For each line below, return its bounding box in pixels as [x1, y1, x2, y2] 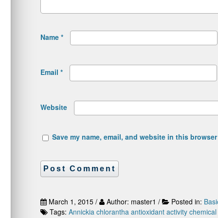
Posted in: [171, 197, 204, 206]
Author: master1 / [105, 197, 162, 206]
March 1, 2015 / [47, 197, 99, 206]
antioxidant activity [131, 207, 187, 217]
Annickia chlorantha [69, 207, 129, 217]
